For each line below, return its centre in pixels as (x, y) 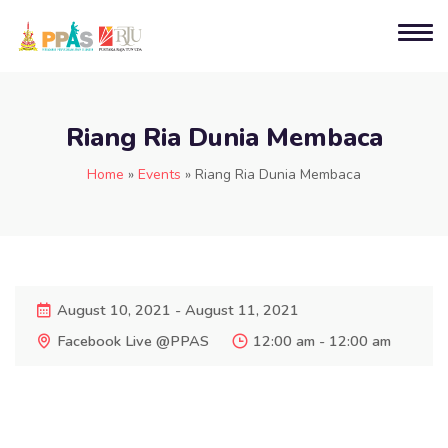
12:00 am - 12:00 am (322, 340)
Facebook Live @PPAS (133, 340)
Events (159, 174)
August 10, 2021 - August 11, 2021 (178, 309)
